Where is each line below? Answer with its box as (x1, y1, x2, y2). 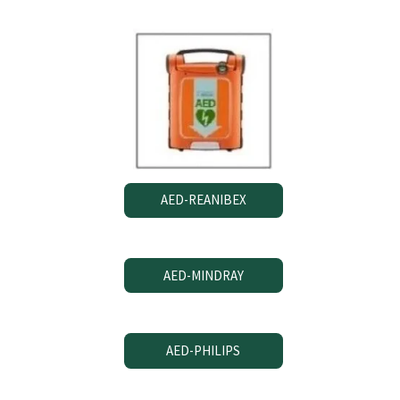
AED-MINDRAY (162, 266, 244, 284)
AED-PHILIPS (166, 342, 241, 360)
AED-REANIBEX (160, 191, 246, 209)
